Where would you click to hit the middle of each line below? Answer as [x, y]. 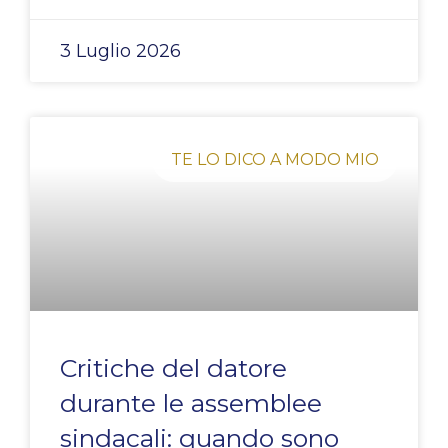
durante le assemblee [191, 403]
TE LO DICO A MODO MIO [274, 159]
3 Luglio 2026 [120, 51]
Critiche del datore [173, 368]
